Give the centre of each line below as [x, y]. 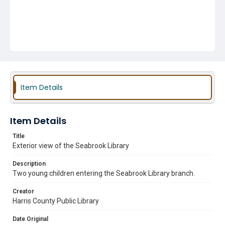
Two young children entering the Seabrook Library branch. [104, 173]
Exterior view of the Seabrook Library [71, 146]
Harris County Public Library [56, 201]
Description [29, 164]
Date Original [30, 219]
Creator [23, 191]
